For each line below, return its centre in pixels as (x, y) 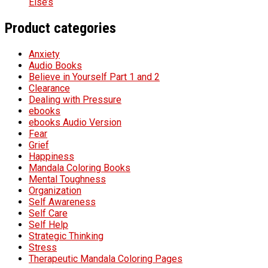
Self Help (48, 225)
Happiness (51, 157)
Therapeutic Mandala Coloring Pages (106, 259)
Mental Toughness (67, 179)
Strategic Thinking (66, 236)
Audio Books (55, 66)
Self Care (48, 214)
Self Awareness (62, 202)
